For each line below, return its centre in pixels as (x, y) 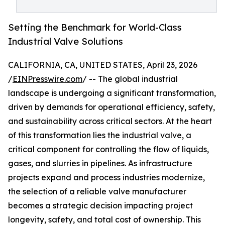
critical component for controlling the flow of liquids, (108, 149)
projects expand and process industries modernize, (106, 178)
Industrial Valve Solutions (66, 41)
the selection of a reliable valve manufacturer (97, 192)
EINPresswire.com (47, 79)
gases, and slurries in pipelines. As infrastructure (100, 163)
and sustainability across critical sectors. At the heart (110, 121)
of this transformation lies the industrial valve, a (100, 135)
